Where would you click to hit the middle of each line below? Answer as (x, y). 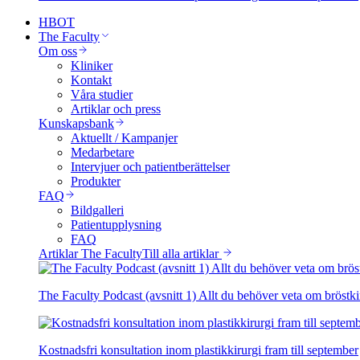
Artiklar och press (116, 109)
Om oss (58, 51)
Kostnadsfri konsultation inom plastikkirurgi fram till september (198, 350)
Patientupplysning (116, 225)
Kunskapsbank (76, 123)
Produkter (96, 181)
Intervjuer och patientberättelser (150, 167)
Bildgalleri (97, 210)
